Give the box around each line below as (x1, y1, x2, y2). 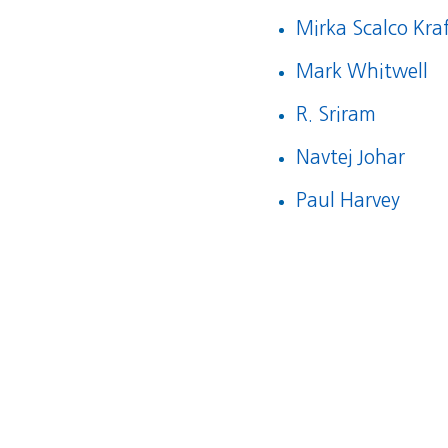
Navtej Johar (295, 148, 405, 168)
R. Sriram (295, 105, 376, 125)
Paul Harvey (295, 191, 400, 211)
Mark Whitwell (295, 62, 428, 82)
